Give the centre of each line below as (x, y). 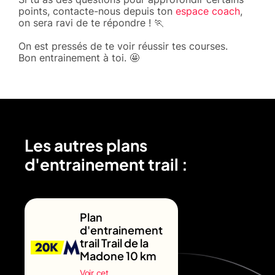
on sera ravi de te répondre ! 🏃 (91, 22)
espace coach (208, 11)
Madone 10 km (118, 255)
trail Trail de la (114, 242)
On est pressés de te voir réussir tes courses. (123, 46)
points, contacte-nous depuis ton (97, 11)
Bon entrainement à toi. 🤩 (79, 57)
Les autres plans (86, 145)
